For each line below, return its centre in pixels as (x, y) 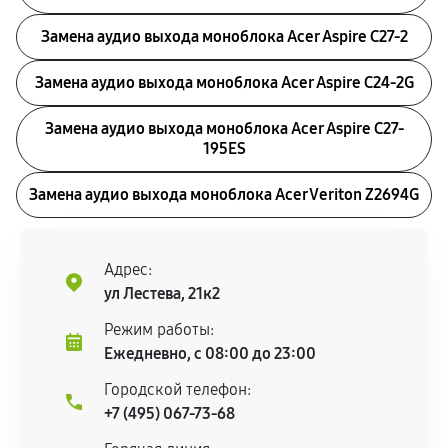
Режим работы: (159, 329)
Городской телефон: (177, 389)
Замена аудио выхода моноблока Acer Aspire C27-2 (224, 36)
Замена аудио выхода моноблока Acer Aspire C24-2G (224, 82)
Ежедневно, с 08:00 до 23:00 (210, 353)
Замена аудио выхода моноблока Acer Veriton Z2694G (224, 194)
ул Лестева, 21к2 (162, 293)
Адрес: (128, 269)
